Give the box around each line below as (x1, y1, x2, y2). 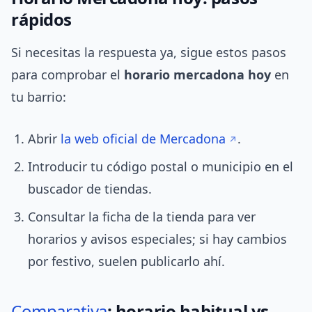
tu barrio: (11, 88, 66, 106)
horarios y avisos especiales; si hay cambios (28, 231, 287, 248)
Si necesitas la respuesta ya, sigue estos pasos (11, 44, 286, 61)
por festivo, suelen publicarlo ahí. (28, 253, 225, 270)
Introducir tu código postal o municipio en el (28, 158, 293, 175)
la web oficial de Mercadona (61, 130, 226, 148)
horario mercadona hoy (124, 66, 271, 84)
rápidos (11, 8, 72, 31)
